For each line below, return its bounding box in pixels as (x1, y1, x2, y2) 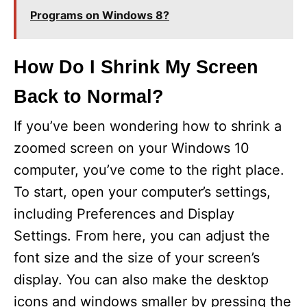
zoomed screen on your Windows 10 (14, 139, 249, 156)
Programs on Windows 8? (30, 8, 169, 22)
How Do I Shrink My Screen (14, 56, 258, 77)
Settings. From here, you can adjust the (14, 227, 270, 244)
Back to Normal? (14, 86, 164, 107)
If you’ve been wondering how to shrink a (14, 117, 282, 134)
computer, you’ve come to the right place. (14, 161, 284, 178)
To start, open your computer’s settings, (14, 183, 271, 200)
